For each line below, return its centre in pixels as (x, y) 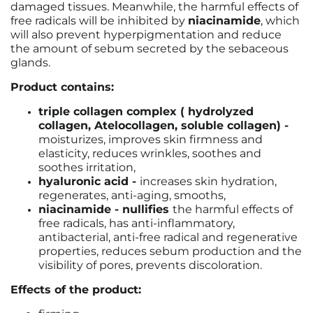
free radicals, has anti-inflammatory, (137, 223)
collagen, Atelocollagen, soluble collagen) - (163, 125)
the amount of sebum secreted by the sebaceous (150, 49)
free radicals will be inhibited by (99, 21)
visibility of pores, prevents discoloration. (150, 265)
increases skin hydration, (208, 181)
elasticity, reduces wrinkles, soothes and (150, 153)
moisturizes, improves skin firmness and (151, 139)
